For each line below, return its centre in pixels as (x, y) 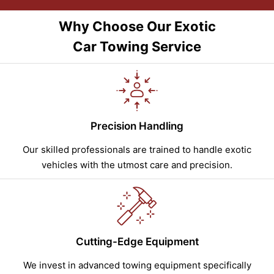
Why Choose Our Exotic (137, 27)
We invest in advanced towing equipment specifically (137, 265)
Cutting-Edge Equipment (137, 242)
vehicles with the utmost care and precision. (137, 165)
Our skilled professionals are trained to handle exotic (137, 150)
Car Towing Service (137, 47)
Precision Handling (137, 126)
